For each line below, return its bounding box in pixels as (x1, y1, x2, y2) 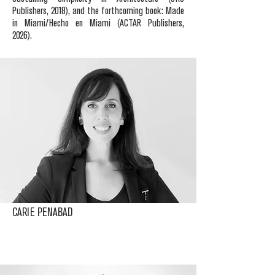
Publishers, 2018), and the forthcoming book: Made (12, 7, 184, 16)
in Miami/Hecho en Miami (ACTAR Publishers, (12, 19, 184, 28)
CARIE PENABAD (12, 208, 72, 218)
